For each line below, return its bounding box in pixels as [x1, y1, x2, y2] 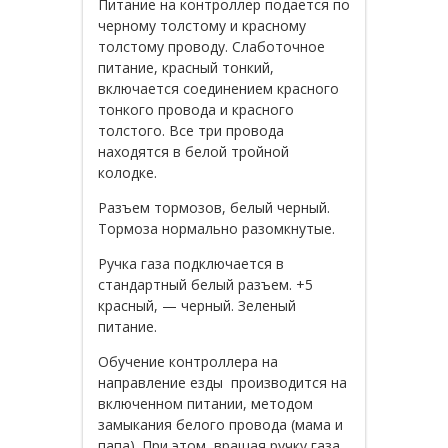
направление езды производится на [98, 372, 347, 392]
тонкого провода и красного [98, 99, 294, 119]
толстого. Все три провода [98, 120, 284, 140]
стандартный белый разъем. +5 [98, 274, 313, 294]
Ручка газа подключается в [98, 253, 284, 273]
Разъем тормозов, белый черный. [98, 197, 330, 217]
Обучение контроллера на [98, 351, 278, 371]
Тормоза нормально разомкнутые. [98, 218, 335, 238]
